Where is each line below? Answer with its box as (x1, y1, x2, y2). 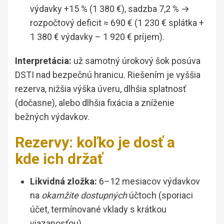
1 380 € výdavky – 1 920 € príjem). (30, 31, 164, 42)
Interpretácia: (15, 55, 71, 66)
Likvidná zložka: (30, 175, 97, 186)
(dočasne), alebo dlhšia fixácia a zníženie (15, 97, 174, 108)
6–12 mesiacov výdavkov (97, 175, 200, 186)
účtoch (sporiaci (127, 189, 193, 200)
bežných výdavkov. (15, 111, 89, 122)
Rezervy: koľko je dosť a (15, 133, 175, 151)
